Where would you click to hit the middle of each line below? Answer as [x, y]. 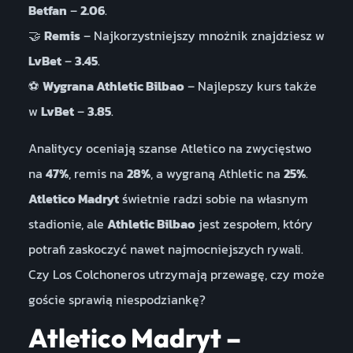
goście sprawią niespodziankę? [117, 299]
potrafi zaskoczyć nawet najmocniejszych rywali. [165, 249]
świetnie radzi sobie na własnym [213, 198]
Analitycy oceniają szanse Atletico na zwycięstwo [169, 148]
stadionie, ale [67, 223]
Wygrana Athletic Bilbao [113, 86]
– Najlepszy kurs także [250, 86]
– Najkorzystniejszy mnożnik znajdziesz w [202, 36]
